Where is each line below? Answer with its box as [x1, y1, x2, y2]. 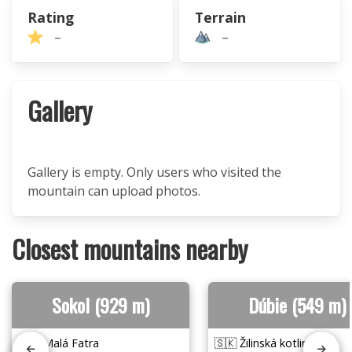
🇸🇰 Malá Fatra [18, 335, 99, 350]
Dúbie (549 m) [248, 291, 346, 319]
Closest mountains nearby [12, 230, 247, 267]
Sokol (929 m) [52, 291, 149, 319]
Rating [27, 8, 74, 27]
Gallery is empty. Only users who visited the [27, 163, 281, 181]
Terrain [195, 8, 246, 27]
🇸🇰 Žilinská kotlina [214, 335, 314, 350]
